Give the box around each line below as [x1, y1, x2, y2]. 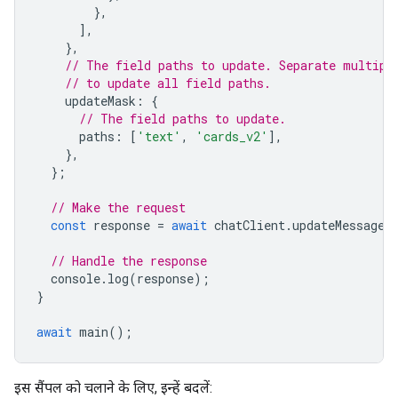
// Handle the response [51, 252, 207, 269]
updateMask [65, 92, 136, 109]
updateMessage [292, 217, 385, 234]
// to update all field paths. [65, 75, 271, 92]
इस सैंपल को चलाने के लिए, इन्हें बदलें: [14, 379, 212, 396]
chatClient [214, 217, 285, 234]
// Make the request [51, 199, 186, 216]
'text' [137, 128, 181, 145]
